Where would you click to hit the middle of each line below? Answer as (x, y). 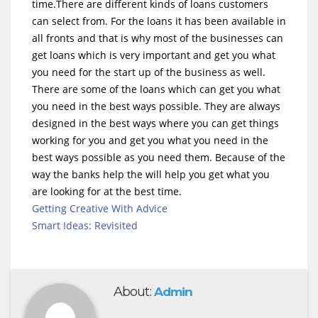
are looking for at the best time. (107, 191)
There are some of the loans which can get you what (156, 89)
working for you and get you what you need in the (150, 140)
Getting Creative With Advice (100, 208)
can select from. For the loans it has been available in (159, 21)
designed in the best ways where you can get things (155, 123)
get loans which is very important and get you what (154, 55)
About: (134, 291)
